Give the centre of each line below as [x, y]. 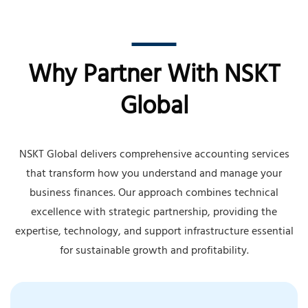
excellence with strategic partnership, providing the [154, 213]
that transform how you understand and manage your [154, 174]
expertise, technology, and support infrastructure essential [154, 232]
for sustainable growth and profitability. [154, 251]
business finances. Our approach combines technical [154, 194]
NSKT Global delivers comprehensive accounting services [154, 155]
